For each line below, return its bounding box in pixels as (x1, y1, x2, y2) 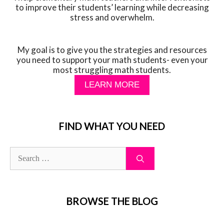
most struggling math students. (53, 64, 171, 75)
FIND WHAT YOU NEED (59, 120, 165, 132)
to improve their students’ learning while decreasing (15, 1, 209, 12)
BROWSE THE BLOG (66, 195, 158, 207)
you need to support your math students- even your (16, 54, 208, 65)
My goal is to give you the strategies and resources (17, 44, 207, 55)
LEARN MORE (84, 80, 139, 90)
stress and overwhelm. (69, 11, 154, 22)
